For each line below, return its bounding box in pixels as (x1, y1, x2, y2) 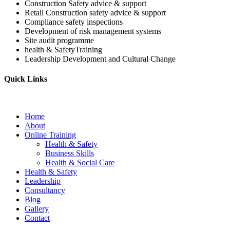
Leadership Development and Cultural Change (25, 54, 176, 63)
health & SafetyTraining (25, 45, 102, 54)
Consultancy (25, 186, 65, 195)
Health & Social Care (45, 158, 114, 167)
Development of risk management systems (25, 26, 161, 35)
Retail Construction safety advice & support (25, 8, 166, 17)
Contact (25, 214, 50, 223)
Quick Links (4, 74, 47, 84)
